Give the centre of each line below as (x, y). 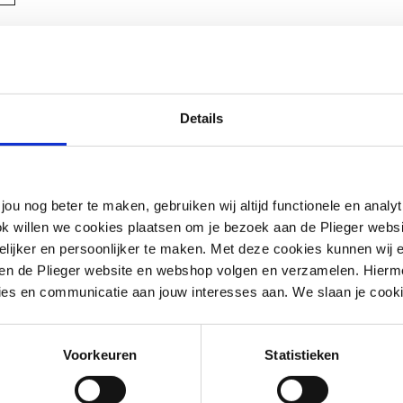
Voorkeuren (100, 354)
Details (201, 118)
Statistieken (302, 354)
